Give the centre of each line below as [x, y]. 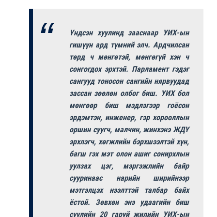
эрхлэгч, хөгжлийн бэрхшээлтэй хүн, [129, 141]
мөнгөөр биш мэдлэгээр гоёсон [129, 105]
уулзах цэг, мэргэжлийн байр [129, 166]
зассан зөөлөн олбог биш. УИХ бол [129, 93]
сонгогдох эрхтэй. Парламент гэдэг [129, 69]
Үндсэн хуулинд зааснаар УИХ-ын [129, 32]
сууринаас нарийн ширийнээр [129, 178]
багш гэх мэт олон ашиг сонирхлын [129, 154]
